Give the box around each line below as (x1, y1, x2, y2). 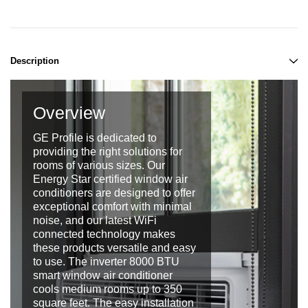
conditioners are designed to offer (33, 187, 195, 199)
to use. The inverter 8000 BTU (33, 256, 179, 268)
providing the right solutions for (33, 146, 182, 158)
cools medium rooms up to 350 (33, 283, 182, 296)
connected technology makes (33, 228, 175, 241)
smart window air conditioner (33, 269, 173, 282)
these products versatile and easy (33, 242, 196, 254)
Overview (33, 103, 105, 123)
